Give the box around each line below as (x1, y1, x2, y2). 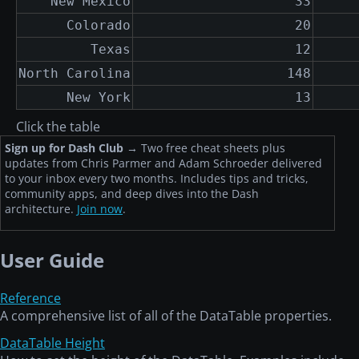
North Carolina (18, 66, 131, 82)
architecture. (5, 201, 77, 217)
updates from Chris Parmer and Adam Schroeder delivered (5, 155, 322, 171)
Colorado (67, 18, 131, 34)
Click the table (16, 118, 100, 136)
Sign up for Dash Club (5, 140, 123, 156)
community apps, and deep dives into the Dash (5, 186, 259, 202)
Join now (77, 201, 123, 217)
